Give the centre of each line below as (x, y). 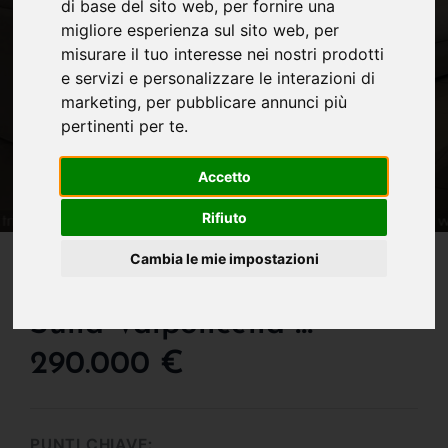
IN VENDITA (74, 244)
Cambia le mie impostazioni (224, 259)
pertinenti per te (123, 126)
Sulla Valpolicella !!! (171, 324)
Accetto (224, 177)
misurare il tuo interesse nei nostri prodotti (223, 54)
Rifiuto (224, 218)
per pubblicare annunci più (247, 102)
